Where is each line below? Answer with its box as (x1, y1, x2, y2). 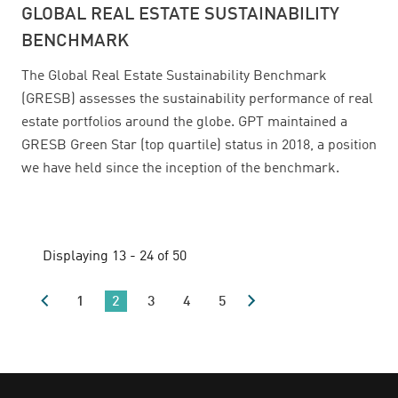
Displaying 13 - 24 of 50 (43, 250, 187, 265)
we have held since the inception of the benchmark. (21, 162, 339, 177)
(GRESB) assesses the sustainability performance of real (21, 92, 373, 107)
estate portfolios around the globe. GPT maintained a (21, 115, 347, 131)
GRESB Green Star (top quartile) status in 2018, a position (21, 139, 377, 154)
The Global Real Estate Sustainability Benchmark (21, 69, 327, 84)
